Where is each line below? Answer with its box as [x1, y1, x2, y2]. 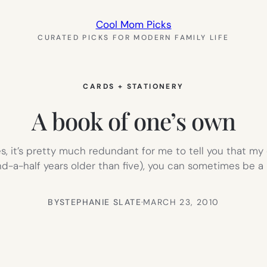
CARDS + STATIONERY [83, 82, 184, 91]
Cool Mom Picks [95, 18, 172, 31]
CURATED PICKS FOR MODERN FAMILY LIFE [38, 33, 229, 42]
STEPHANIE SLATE [60, 196, 142, 207]
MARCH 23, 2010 [143, 196, 219, 207]
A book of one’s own [32, 104, 235, 136]
